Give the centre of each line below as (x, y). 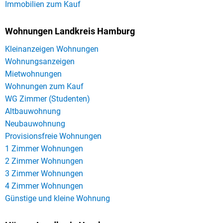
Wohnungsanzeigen (40, 61)
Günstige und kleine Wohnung (57, 198)
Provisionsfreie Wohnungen (53, 136)
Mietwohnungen (33, 74)
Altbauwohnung (33, 111)
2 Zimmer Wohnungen (44, 161)
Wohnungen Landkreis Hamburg (70, 31)
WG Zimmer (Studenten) (48, 99)
